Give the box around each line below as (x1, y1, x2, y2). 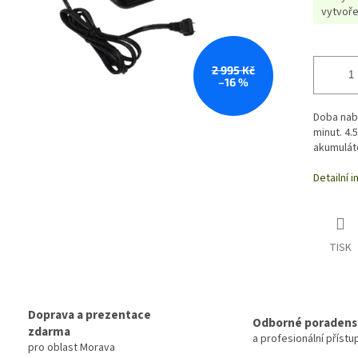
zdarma (28, 322, 70, 340)
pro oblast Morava (28, 339, 115, 356)
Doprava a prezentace (28, 305, 151, 324)
